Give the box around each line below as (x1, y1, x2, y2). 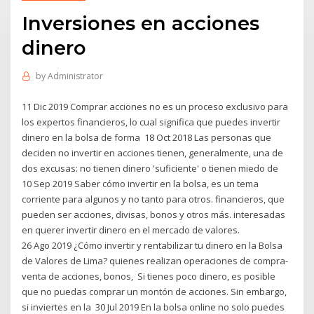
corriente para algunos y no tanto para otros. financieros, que (22, 192, 285, 205)
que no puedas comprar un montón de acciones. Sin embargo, (22, 285, 287, 298)
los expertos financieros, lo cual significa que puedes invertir (22, 115, 281, 128)
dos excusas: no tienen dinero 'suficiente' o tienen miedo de (22, 161, 281, 175)
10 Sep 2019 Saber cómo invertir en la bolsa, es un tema (22, 177, 259, 190)
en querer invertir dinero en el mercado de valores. (22, 223, 240, 236)
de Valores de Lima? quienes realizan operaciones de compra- (22, 254, 289, 267)
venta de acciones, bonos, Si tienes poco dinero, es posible (22, 269, 276, 282)
